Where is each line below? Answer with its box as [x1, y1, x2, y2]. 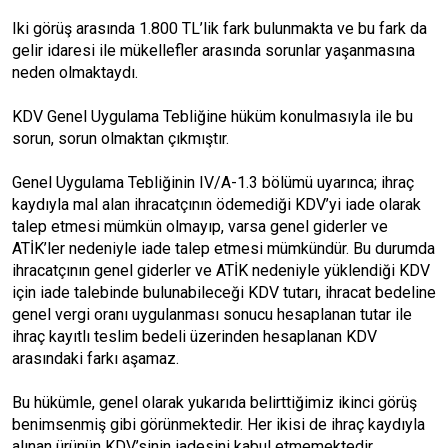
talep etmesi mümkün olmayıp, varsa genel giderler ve [12, 217, 388, 236]
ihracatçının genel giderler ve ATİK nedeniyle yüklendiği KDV [12, 261, 430, 280]
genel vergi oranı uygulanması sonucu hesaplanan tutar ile [12, 305, 412, 324]
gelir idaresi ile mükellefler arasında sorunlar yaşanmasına [12, 41, 415, 60]
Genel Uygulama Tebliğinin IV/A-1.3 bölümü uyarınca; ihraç [12, 173, 414, 192]
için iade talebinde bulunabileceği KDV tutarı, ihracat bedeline [12, 283, 436, 302]
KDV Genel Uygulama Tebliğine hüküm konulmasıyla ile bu [12, 107, 413, 126]
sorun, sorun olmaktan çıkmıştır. [12, 129, 229, 148]
